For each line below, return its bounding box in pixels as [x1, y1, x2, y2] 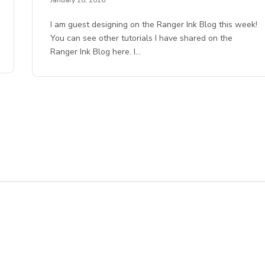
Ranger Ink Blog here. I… [50, 46, 141, 57]
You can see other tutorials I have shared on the [50, 32, 233, 44]
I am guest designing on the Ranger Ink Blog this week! [50, 18, 258, 30]
